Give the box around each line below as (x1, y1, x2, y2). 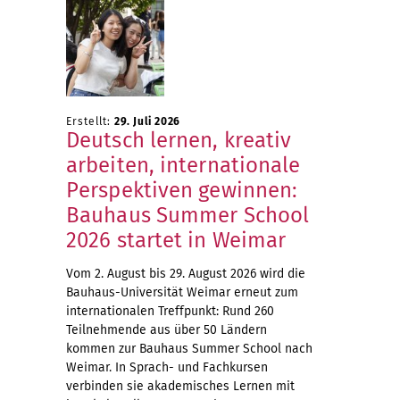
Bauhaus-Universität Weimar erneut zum (66, 285, 298, 300)
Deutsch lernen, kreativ (66, 128, 292, 153)
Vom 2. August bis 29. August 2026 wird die (66, 266, 305, 281)
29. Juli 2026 (114, 115, 180, 128)
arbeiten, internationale (66, 153, 301, 178)
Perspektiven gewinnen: (66, 178, 298, 203)
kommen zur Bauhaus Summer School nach (66, 341, 312, 356)
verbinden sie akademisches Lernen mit (66, 379, 295, 394)
